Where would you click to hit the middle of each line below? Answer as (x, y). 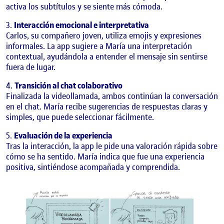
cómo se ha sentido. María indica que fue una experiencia (105, 156)
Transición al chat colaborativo (68, 85)
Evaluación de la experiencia (63, 135)
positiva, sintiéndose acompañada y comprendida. (93, 167)
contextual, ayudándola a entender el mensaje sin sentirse (107, 56)
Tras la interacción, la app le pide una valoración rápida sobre (112, 146)
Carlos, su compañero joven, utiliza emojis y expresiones (104, 35)
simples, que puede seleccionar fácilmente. (80, 117)
